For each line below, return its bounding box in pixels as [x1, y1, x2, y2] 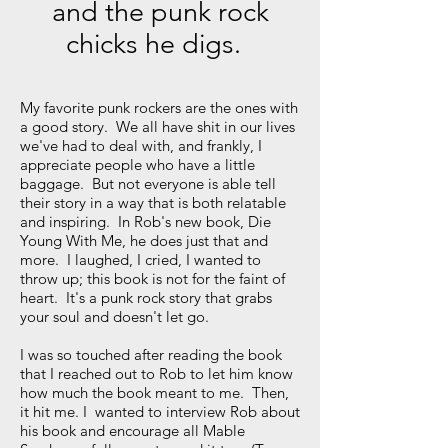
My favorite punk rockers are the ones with [20, 98, 298, 117]
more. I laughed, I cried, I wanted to [20, 250, 261, 269]
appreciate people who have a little [20, 155, 255, 174]
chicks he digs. [65, 28, 255, 60]
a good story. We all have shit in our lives [20, 117, 295, 136]
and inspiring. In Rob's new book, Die [20, 212, 271, 231]
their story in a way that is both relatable [20, 193, 286, 212]
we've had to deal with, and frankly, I [20, 136, 262, 155]
